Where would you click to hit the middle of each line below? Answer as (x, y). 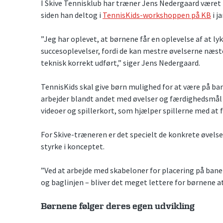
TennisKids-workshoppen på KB (157, 15)
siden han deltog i (72, 15)
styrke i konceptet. (73, 147)
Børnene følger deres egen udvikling (118, 207)
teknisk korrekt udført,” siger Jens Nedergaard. (120, 63)
